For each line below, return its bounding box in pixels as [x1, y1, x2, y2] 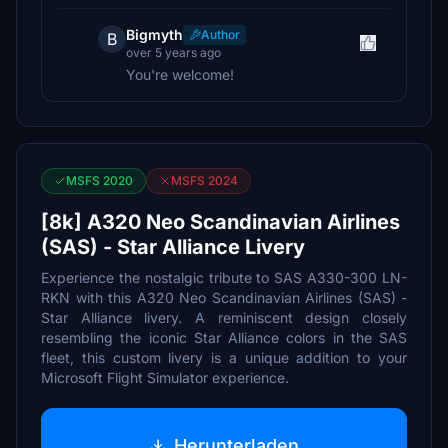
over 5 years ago [126, 45, 221, 60]
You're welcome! [126, 66, 234, 83]
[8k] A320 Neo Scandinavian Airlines [41, 210, 400, 234]
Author [201, 27, 240, 42]
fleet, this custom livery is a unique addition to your [41, 349, 407, 366]
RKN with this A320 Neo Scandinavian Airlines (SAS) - [41, 289, 407, 306]
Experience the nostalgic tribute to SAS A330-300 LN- [41, 269, 407, 286]
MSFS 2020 [66, 173, 133, 188]
